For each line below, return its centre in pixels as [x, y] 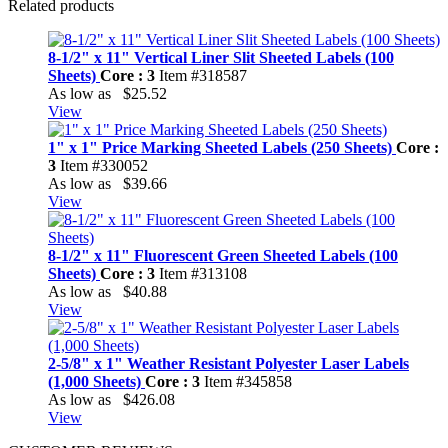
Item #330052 [104, 165]
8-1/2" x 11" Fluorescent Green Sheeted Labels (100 [223, 255]
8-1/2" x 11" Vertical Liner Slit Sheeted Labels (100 [221, 57]
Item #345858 [248, 381]
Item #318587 [203, 75]
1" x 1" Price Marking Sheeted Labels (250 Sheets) [222, 147]
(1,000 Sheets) [96, 381]
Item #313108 [203, 273]
